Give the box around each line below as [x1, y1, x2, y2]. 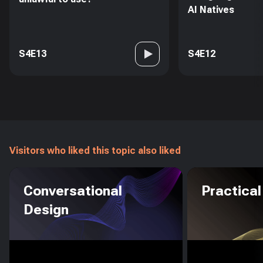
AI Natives [188, 4, 234, 15]
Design [23, 201, 69, 218]
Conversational [23, 183, 122, 199]
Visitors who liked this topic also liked [9, 145, 181, 156]
